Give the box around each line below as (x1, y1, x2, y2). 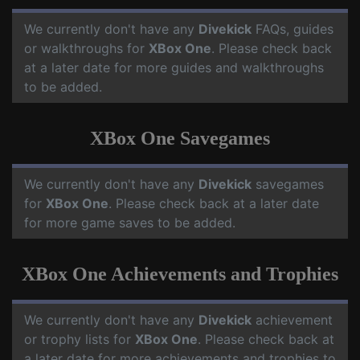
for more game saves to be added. (24, 215, 235, 231)
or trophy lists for (24, 331, 135, 347)
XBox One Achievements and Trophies (22, 264, 338, 284)
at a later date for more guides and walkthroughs (24, 59, 324, 76)
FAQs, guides (252, 21, 333, 37)
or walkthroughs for (24, 40, 149, 56)
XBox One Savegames (90, 128, 270, 149)
